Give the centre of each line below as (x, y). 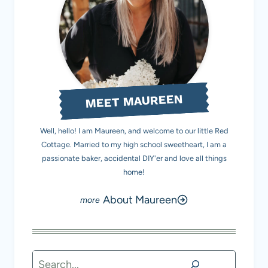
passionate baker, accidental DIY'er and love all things (134, 158)
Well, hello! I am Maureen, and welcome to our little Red (134, 130)
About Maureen (140, 200)
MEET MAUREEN (134, 101)
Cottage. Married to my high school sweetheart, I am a (134, 144)
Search (48, 259)
